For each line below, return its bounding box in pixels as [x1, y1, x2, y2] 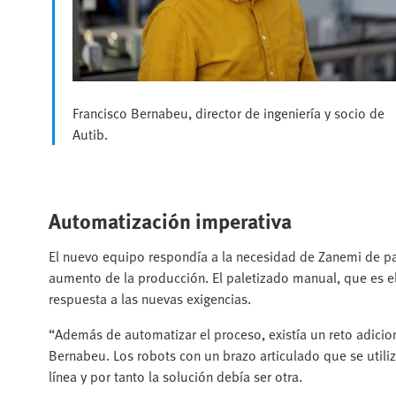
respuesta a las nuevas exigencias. [49, 287, 251, 309]
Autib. [72, 124, 108, 146]
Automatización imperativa [49, 204, 292, 236]
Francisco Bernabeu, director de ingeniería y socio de [72, 103, 385, 125]
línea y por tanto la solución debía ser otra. [49, 365, 302, 387]
